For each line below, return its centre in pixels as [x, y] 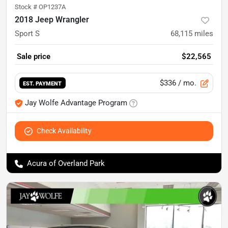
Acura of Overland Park [66, 163]
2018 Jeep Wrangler [52, 20]
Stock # [27, 7]
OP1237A [52, 7]
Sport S [27, 34]
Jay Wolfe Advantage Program [76, 103]
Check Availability [64, 131]
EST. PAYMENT [42, 83]
